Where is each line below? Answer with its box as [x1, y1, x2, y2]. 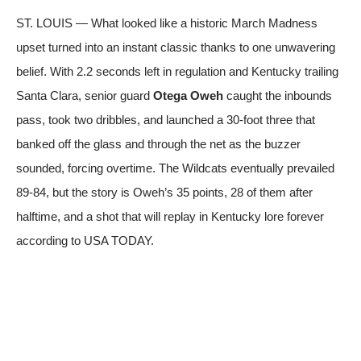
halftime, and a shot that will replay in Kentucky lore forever [16, 209, 324, 223]
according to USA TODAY [16, 233, 151, 247]
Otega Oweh [153, 88, 223, 102]
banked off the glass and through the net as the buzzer [16, 136, 301, 151]
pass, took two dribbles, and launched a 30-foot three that [16, 112, 315, 127]
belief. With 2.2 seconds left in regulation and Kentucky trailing [16, 64, 338, 78]
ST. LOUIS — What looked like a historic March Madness [16, 15, 317, 30]
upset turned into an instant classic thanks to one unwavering [16, 39, 335, 54]
